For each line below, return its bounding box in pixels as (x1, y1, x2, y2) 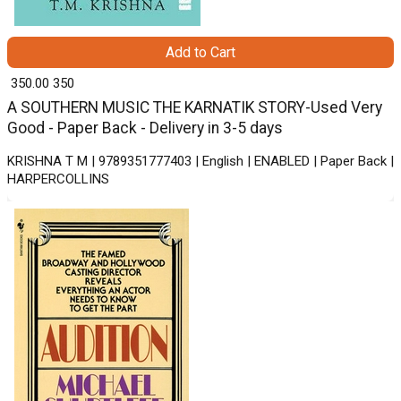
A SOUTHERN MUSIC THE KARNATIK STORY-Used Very (7, 98, 382, 117)
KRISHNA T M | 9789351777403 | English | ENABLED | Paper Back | (7, 153, 394, 170)
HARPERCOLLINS (7, 171, 109, 188)
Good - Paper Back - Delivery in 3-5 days (7, 119, 283, 138)
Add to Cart (166, 44, 235, 62)
